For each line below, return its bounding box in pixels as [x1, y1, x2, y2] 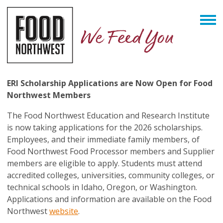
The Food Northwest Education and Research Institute [7, 110, 210, 121]
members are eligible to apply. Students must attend [7, 158, 202, 169]
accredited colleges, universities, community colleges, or [7, 170, 215, 181]
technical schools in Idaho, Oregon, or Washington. [7, 182, 197, 193]
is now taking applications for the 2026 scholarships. [7, 122, 203, 133]
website [49, 206, 78, 217]
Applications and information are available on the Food [7, 194, 212, 205]
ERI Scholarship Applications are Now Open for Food [7, 78, 213, 89]
